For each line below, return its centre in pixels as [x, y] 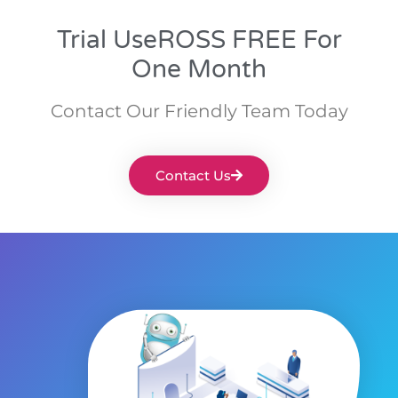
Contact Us [193, 175]
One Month [199, 69]
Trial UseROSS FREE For [199, 40]
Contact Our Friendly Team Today [199, 111]
